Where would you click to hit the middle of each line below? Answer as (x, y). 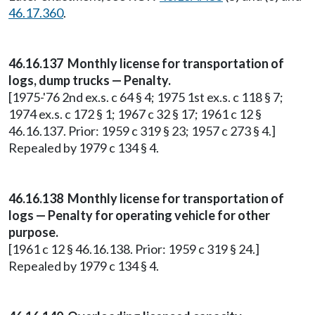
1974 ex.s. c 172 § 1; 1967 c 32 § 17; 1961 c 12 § (135, 114)
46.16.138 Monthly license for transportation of (146, 198)
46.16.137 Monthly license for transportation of (146, 63)
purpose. (33, 232)
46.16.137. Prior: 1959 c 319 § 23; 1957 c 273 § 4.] (142, 131)
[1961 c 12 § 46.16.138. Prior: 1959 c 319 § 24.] (134, 249)
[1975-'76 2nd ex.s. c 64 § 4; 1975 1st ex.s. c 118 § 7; (146, 97)
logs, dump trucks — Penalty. (90, 80)
